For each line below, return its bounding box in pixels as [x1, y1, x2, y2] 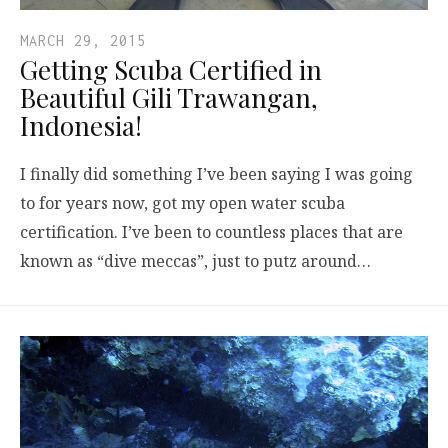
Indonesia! [20, 107, 142, 143]
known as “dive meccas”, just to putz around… [20, 249, 371, 272]
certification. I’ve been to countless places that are [20, 220, 403, 243]
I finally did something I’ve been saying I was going [20, 162, 413, 185]
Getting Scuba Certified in [20, 51, 322, 87]
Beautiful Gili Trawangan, [20, 79, 318, 115]
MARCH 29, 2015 [20, 31, 146, 49]
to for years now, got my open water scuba [20, 191, 345, 214]
